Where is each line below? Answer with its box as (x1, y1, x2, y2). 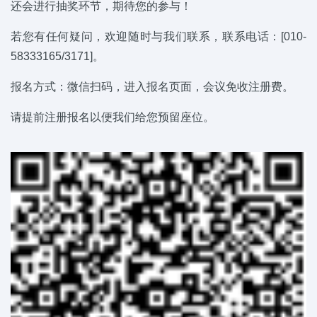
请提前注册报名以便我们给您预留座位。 (11, 110, 214, 123)
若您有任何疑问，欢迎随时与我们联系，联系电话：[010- (11, 30, 306, 42)
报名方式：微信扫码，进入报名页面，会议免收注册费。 (11, 80, 294, 93)
